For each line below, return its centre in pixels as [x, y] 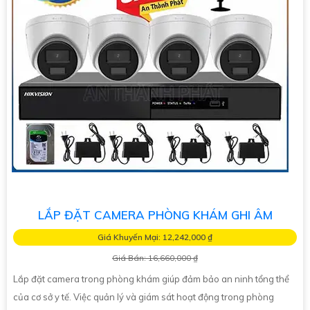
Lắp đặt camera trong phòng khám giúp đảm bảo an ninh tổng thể [151, 279]
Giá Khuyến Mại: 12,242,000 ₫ [155, 237]
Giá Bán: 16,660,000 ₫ [155, 258]
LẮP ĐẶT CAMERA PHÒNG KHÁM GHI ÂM [155, 215]
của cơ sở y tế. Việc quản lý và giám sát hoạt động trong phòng [144, 297]
